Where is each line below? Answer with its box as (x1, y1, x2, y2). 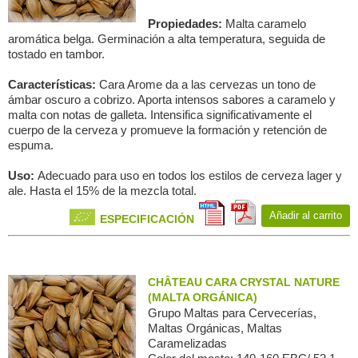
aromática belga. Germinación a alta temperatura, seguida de (8, 32, 325, 46)
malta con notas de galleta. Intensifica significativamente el (8, 108, 312, 121)
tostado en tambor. (8, 47, 105, 61)
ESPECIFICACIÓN (100, 213, 194, 225)
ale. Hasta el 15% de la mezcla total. (8, 184, 197, 197)
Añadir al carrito (269, 209, 342, 221)
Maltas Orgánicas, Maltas (148, 321, 282, 335)
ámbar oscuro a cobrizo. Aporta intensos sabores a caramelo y (8, 93, 336, 106)
